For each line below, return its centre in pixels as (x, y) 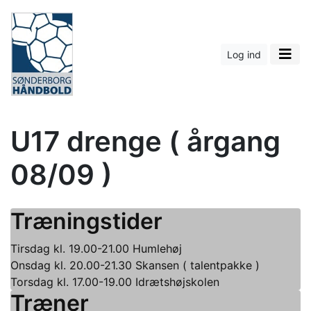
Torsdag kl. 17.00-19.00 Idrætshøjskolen (115, 282)
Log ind (244, 54)
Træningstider (86, 221)
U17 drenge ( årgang (145, 141)
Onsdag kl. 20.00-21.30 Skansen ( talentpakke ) (135, 265)
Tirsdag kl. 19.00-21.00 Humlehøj (96, 249)
